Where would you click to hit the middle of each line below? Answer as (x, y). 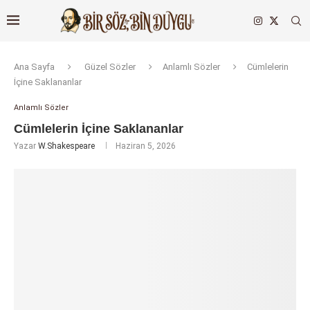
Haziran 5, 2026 (146, 146)
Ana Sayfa (34, 67)
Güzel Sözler (110, 67)
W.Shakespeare (66, 146)
